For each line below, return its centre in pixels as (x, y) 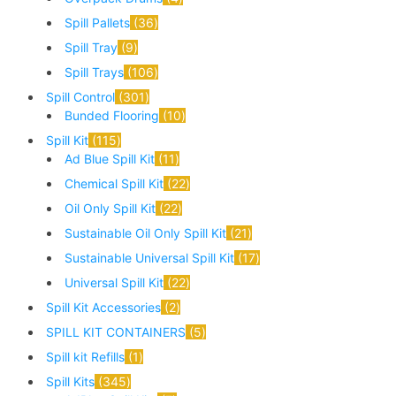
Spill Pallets (97, 23)
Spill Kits (70, 382)
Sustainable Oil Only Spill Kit (145, 233)
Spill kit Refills (85, 357)
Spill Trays (94, 72)
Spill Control (80, 97)
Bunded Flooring (111, 116)
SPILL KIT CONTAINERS (115, 332)
